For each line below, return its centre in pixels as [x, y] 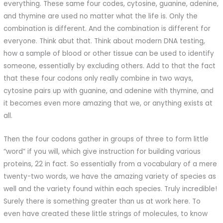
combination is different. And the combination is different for [107, 28]
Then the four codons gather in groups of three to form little [106, 139]
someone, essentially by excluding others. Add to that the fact [110, 66]
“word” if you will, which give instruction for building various [102, 151]
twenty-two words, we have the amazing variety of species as [110, 176]
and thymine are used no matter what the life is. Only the [101, 16]
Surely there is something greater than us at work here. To [102, 201]
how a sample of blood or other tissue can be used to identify [109, 53]
